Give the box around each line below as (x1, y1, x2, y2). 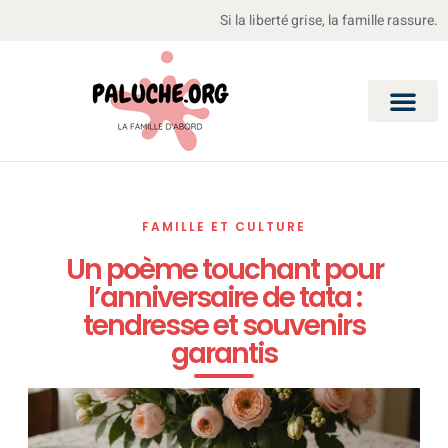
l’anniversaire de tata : (87, 278, 361, 317)
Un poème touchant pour (65, 250, 383, 289)
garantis (171, 334, 277, 373)
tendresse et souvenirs (83, 306, 365, 345)
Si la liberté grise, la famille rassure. (220, 10, 438, 31)
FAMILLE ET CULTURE (142, 218, 306, 235)
